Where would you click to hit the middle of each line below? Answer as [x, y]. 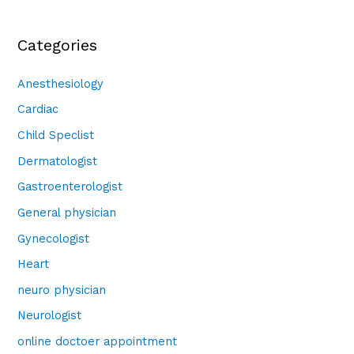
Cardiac [38, 109]
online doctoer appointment [98, 342]
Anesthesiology [61, 83]
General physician [67, 212]
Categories [58, 45]
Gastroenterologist [70, 187]
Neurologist [50, 316]
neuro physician [62, 290]
